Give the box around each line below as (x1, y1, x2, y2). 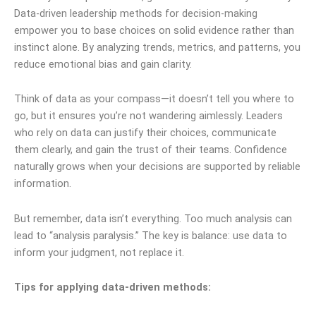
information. (14, 177, 71, 190)
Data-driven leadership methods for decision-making (14, 6, 257, 20)
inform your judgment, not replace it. (14, 245, 184, 259)
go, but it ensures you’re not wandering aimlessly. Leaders (14, 109, 283, 123)
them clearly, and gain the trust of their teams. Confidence (14, 143, 287, 157)
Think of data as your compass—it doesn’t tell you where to (14, 92, 294, 106)
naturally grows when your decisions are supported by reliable (14, 160, 300, 174)
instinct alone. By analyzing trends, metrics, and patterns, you (14, 40, 300, 54)
